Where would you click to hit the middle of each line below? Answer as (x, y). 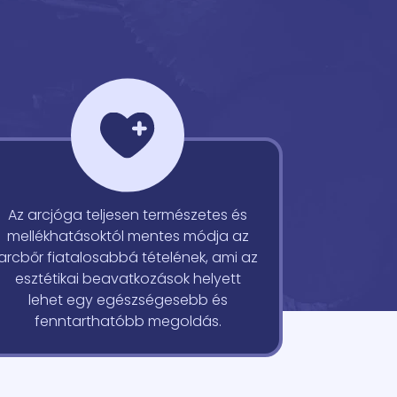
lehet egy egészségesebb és (128, 300)
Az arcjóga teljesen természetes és (128, 215)
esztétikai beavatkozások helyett (128, 279)
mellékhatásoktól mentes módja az (128, 236)
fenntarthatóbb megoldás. (128, 321)
